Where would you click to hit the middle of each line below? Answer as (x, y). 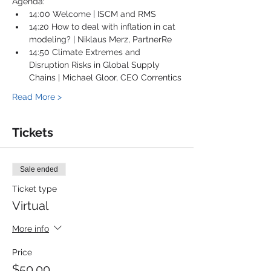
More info (31, 228)
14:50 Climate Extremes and (86, 52)
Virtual (30, 206)
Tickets (33, 133)
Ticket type (34, 189)
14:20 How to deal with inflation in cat (103, 27)
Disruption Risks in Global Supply (96, 65)
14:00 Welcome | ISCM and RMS (93, 14)
